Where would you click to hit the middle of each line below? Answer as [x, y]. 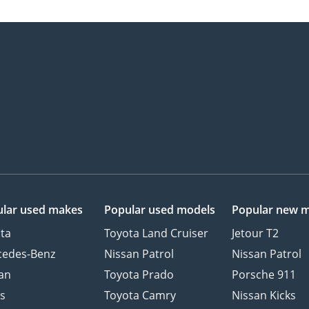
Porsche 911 [264, 275]
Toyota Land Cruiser [156, 233]
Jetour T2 [256, 233]
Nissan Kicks [264, 296]
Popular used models [159, 210]
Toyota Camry [140, 296]
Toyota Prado [139, 275]
